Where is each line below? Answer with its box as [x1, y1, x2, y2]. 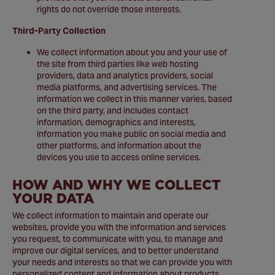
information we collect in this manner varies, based [37, 93, 232, 104]
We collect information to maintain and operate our [12, 210, 209, 221]
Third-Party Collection [12, 25, 106, 36]
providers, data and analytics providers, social [37, 70, 213, 81]
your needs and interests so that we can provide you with [12, 257, 232, 268]
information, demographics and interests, [37, 117, 196, 128]
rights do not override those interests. [37, 4, 183, 15]
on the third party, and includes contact [37, 105, 188, 116]
